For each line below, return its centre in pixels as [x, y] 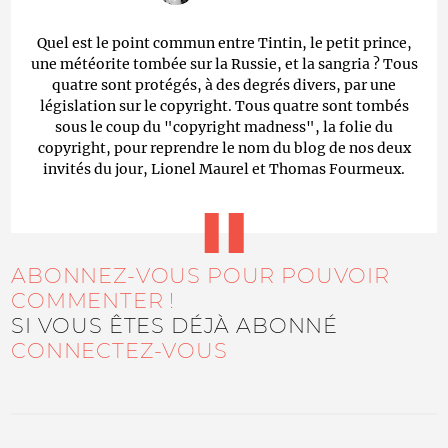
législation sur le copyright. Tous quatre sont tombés [224, 105]
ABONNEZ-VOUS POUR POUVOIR [200, 275]
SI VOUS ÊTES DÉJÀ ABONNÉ [175, 325]
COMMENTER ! [93, 300]
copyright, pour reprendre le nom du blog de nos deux [224, 147]
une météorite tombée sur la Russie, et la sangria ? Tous [224, 63]
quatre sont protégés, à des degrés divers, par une [224, 84]
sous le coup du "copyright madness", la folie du [224, 126]
